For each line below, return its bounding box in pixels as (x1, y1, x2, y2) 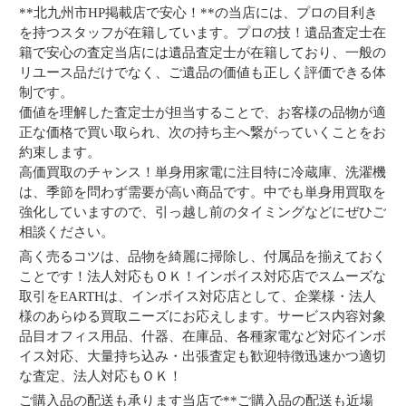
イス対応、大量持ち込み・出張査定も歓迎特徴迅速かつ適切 (19, 349, 387, 363)
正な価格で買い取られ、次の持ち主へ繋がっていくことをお (19, 125, 387, 140)
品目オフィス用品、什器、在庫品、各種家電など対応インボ (19, 329, 387, 343)
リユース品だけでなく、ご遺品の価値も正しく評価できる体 (19, 65, 387, 80)
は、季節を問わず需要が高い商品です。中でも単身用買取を (19, 185, 387, 199)
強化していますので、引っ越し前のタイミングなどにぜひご (19, 205, 387, 219)
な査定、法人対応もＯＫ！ (19, 369, 183, 383)
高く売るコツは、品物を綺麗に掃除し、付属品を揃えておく (19, 249, 387, 264)
